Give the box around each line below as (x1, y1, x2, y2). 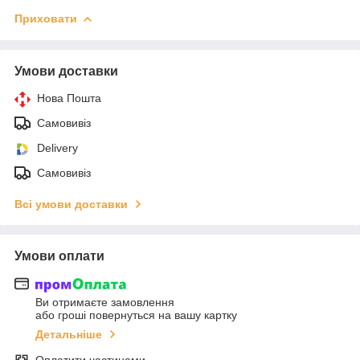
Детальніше (35, 328, 102, 342)
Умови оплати (14, 248, 104, 263)
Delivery (37, 141, 78, 154)
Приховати (14, 11, 77, 25)
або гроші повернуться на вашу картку (35, 309, 237, 322)
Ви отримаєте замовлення (35, 296, 174, 309)
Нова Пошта (37, 91, 101, 104)
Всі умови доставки (14, 197, 128, 211)
